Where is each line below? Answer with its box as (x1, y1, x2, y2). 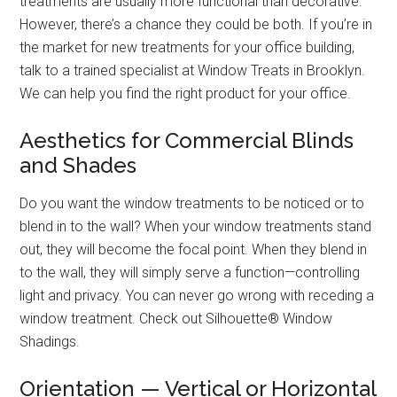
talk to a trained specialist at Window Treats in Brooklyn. (19, 62, 366, 80)
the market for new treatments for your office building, (19, 39, 355, 57)
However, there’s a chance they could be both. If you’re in (19, 16, 373, 34)
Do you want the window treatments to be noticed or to (19, 195, 365, 213)
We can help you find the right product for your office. (19, 85, 352, 103)
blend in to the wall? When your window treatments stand (19, 218, 372, 236)
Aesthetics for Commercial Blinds (19, 128, 354, 154)
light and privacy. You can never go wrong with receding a (19, 287, 375, 305)
